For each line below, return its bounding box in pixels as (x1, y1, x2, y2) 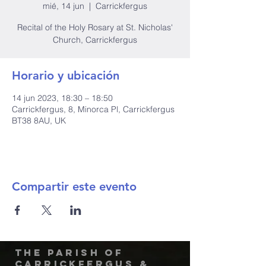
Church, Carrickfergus (53, 34, 137, 45)
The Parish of (15, 246, 124, 258)
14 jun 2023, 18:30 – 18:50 (12, 93, 113, 103)
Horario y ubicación (12, 68, 119, 83)
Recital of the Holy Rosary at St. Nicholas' (17, 22, 173, 33)
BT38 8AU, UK (12, 115, 66, 126)
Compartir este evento (12, 179, 137, 194)
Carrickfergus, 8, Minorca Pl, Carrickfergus (12, 104, 175, 115)
